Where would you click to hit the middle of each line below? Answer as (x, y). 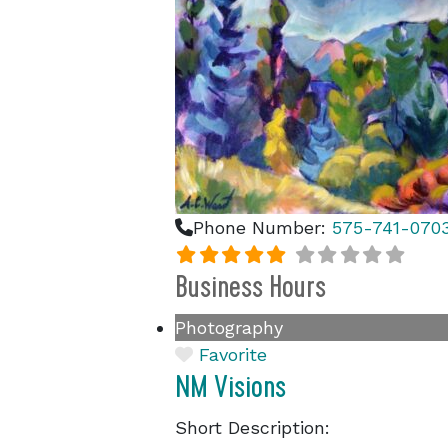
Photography (229, 327)
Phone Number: (262, 227)
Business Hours (250, 287)
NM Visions (230, 387)
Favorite (233, 354)
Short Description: (252, 427)
